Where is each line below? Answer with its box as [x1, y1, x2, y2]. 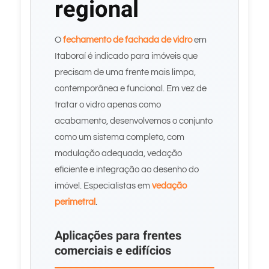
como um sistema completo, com [55, 133, 184, 142]
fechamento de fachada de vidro [63, 35, 192, 44]
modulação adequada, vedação [55, 149, 182, 158]
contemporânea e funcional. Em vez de [55, 84, 207, 93]
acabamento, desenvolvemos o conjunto [55, 116, 213, 125]
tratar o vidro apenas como [55, 100, 161, 109]
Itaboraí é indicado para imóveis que [55, 52, 198, 61]
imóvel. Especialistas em [55, 181, 152, 190]
